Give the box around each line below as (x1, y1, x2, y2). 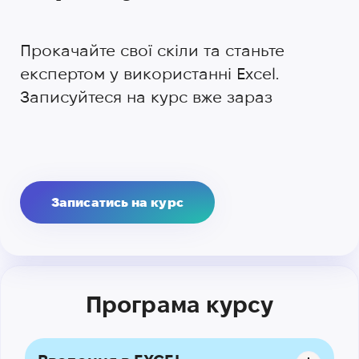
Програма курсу (85, 292, 274, 317)
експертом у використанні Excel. (20, 65, 279, 83)
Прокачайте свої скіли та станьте (20, 42, 284, 59)
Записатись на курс (51, 196, 184, 209)
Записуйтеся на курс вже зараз (20, 88, 272, 106)
